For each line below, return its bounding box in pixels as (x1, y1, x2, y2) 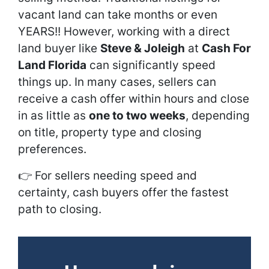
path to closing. (18, 202, 101, 217)
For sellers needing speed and (35, 168, 197, 183)
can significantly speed (86, 58, 216, 73)
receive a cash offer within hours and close (18, 91, 249, 106)
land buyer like (18, 41, 100, 56)
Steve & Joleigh (100, 41, 185, 56)
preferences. (18, 142, 86, 157)
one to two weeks (89, 108, 186, 123)
